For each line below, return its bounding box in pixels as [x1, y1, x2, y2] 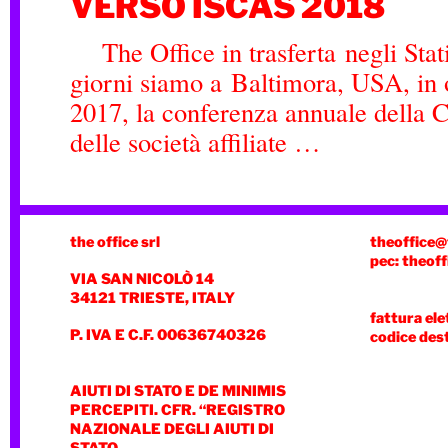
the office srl [70, 233, 160, 251]
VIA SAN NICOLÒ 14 [70, 270, 214, 288]
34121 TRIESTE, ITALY [70, 289, 235, 307]
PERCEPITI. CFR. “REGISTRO [70, 401, 285, 419]
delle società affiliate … [70, 124, 321, 159]
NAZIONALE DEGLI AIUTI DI [70, 420, 274, 438]
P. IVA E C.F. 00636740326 [70, 326, 266, 344]
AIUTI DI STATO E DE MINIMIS [70, 382, 286, 400]
